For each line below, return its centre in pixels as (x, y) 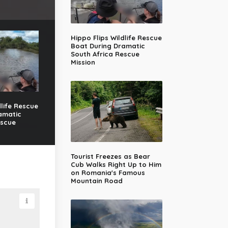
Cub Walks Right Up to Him (116, 165)
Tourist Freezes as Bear (110, 156)
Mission (83, 62)
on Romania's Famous (108, 173)
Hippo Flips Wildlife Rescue (116, 38)
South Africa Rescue (105, 54)
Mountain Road (97, 181)
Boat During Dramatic (108, 46)
